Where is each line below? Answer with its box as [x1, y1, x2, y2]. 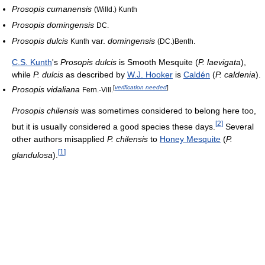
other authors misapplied [12, 134, 107, 144]
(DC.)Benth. [157, 37, 195, 46]
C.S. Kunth [12, 57, 52, 67]
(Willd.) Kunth [94, 5, 137, 14]
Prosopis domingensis [12, 20, 94, 30]
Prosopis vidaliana [12, 84, 80, 94]
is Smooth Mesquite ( [117, 57, 198, 67]
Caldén [183, 70, 210, 80]
